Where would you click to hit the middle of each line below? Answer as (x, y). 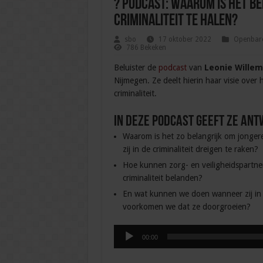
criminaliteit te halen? (176, 21)
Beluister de (136, 68)
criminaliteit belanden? (162, 178)
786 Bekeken (146, 48)
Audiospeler (134, 231)
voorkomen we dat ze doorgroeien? (186, 207)
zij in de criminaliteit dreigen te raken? (190, 149)
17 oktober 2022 (185, 40)
